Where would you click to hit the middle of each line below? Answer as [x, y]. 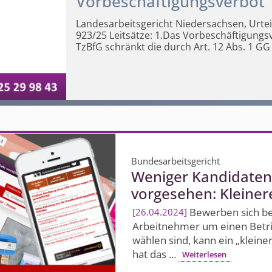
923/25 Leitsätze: [114, 35]
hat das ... [155, 254]
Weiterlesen [205, 255]
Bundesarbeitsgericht [176, 161]
